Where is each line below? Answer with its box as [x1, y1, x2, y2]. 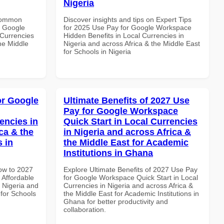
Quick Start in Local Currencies [63, 116, 197, 126]
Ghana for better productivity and [63, 197, 168, 205]
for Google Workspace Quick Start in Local [63, 173, 198, 181]
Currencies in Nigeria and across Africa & [63, 181, 193, 189]
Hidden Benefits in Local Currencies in [63, 31, 184, 39]
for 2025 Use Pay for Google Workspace [63, 23, 191, 31]
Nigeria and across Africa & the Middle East [63, 39, 200, 47]
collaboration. [63, 205, 106, 213]
